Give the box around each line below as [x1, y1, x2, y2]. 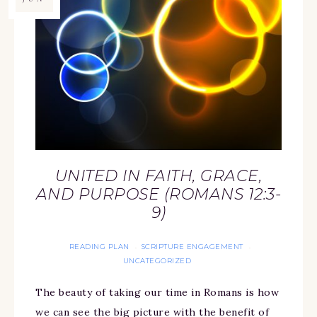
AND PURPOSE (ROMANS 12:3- [35, 185, 282, 204]
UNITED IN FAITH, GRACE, [54, 166, 263, 186]
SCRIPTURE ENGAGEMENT [141, 242, 243, 252]
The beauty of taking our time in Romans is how [35, 286, 279, 299]
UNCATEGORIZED [122, 256, 192, 266]
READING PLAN [69, 242, 129, 252]
